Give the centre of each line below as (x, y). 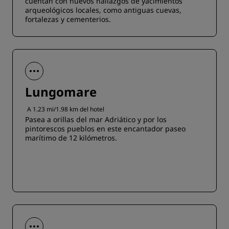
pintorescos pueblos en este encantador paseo (105, 129)
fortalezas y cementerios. (68, 19)
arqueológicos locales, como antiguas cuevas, (103, 10)
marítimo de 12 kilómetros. (71, 138)
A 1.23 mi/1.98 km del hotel (66, 109)
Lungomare (61, 92)
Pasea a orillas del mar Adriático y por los (96, 119)
